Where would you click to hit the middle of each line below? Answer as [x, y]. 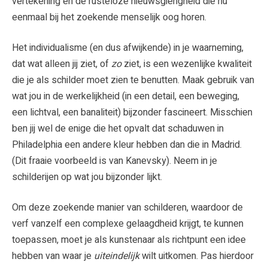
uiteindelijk [118, 256]
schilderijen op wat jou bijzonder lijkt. [87, 177]
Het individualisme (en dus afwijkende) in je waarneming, [128, 48]
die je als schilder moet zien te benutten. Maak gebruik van [133, 80]
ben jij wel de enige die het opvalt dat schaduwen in [118, 128]
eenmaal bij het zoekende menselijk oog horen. [109, 17]
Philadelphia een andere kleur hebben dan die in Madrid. [127, 144]
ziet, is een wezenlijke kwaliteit [188, 64]
